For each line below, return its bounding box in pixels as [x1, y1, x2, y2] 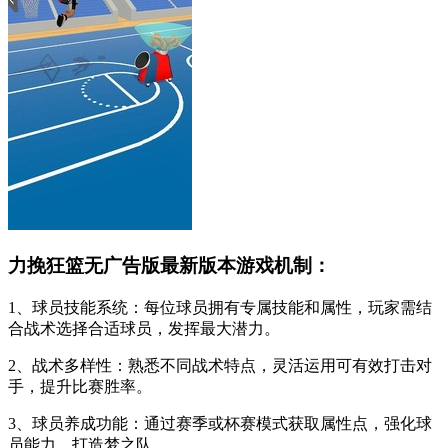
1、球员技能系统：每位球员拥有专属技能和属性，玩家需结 [8, 298, 432, 316]
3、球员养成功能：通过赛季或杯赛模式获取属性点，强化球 [8, 414, 432, 432]
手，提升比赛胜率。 [8, 377, 152, 395]
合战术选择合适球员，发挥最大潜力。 [8, 319, 280, 337]
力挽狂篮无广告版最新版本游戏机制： [8, 255, 331, 277]
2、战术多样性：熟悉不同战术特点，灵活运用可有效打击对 [8, 356, 432, 374]
